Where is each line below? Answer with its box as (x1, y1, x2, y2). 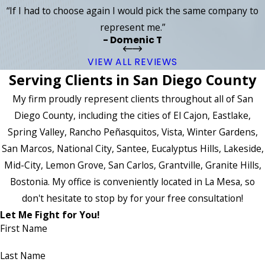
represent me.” (100, 20, 165, 34)
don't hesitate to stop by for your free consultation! (22, 192, 243, 205)
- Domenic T (103, 33, 162, 46)
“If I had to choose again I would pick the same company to (7, 4, 258, 17)
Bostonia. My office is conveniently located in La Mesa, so (10, 175, 255, 189)
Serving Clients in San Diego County (9, 70, 256, 90)
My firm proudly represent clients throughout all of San (12, 92, 253, 106)
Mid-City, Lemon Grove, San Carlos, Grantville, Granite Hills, (4, 159, 261, 172)
